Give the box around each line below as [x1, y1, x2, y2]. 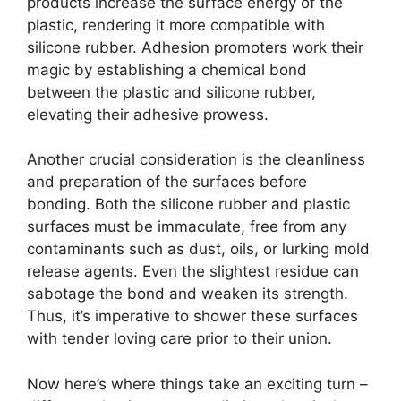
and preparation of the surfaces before [27, 173, 307, 192]
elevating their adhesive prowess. [27, 105, 269, 124]
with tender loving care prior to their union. [27, 329, 332, 348]
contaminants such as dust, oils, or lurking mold [27, 240, 370, 259]
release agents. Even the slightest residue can [27, 262, 359, 281]
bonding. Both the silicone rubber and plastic [27, 195, 350, 214]
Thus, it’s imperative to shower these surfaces [27, 307, 358, 326]
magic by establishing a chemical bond [27, 60, 307, 79]
